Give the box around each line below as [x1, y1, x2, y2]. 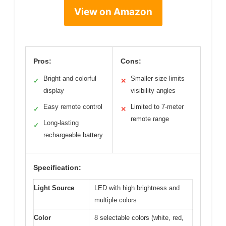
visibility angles [131, 87, 176, 94]
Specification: [33, 163, 81, 172]
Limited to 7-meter [131, 103, 184, 110]
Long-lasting [43, 119, 79, 127]
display [43, 87, 64, 94]
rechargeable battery [43, 131, 103, 139]
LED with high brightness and [94, 184, 180, 192]
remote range [131, 115, 169, 123]
